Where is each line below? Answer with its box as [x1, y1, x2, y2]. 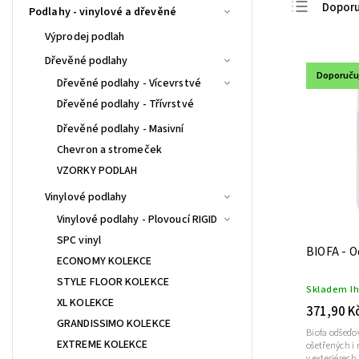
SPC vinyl [57, 232, 101, 248]
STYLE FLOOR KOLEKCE [57, 273, 169, 290]
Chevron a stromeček [57, 141, 162, 158]
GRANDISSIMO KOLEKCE [57, 315, 171, 332]
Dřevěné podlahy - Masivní [57, 120, 184, 137]
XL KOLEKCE [57, 294, 114, 311]
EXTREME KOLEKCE [57, 336, 148, 353]
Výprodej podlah [45, 28, 125, 45]
